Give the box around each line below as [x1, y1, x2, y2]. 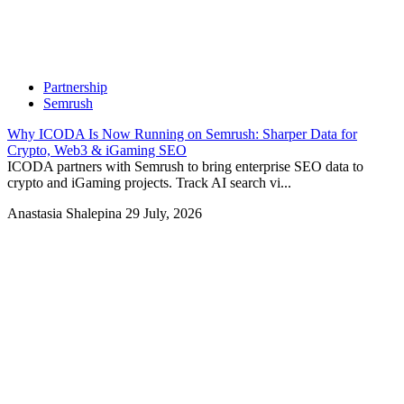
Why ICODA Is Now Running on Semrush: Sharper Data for [7, 126, 357, 142]
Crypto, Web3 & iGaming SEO [7, 142, 187, 159]
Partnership [43, 79, 107, 96]
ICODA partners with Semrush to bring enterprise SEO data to [7, 159, 363, 175]
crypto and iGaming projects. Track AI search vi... [7, 175, 291, 191]
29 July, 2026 [125, 206, 202, 222]
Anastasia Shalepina [7, 206, 125, 222]
